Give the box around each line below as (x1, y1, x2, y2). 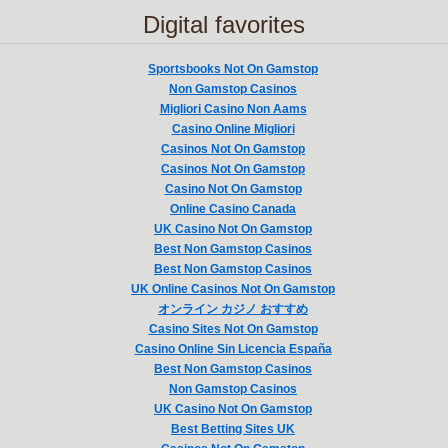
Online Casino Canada (170, 202, 296, 216)
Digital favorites (143, 11, 305, 38)
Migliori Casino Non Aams (159, 102, 307, 116)
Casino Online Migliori (171, 122, 295, 136)
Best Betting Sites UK (171, 422, 295, 436)
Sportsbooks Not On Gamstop (148, 62, 318, 76)
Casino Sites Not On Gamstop (148, 322, 318, 336)
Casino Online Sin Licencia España (134, 342, 332, 356)
